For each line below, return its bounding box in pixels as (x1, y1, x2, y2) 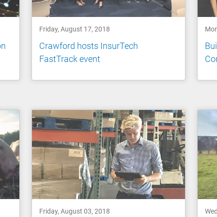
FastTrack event (39, 54, 101, 64)
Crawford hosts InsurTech (39, 41, 139, 51)
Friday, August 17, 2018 (39, 25, 110, 33)
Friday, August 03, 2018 (39, 207, 110, 216)
